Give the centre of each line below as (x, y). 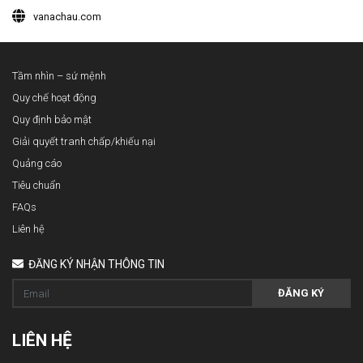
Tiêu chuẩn (36, 185)
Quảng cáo (37, 163)
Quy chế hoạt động (54, 97)
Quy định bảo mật (52, 119)
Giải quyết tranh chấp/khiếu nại (84, 141)
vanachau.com (67, 16)
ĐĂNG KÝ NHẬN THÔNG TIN (95, 264)
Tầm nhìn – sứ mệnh (59, 75)
